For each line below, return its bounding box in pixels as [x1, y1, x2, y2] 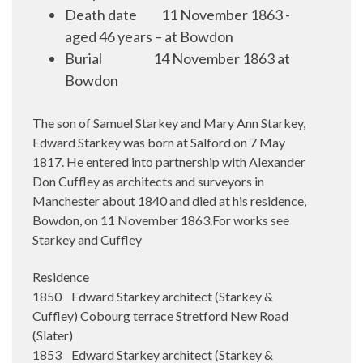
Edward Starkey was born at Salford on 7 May [32, 135, 285, 150]
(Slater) [32, 327, 73, 343]
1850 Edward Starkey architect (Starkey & [32, 288, 273, 304]
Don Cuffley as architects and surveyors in [32, 173, 264, 189]
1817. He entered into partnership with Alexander [32, 154, 305, 169]
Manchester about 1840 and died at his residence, [32, 193, 306, 208]
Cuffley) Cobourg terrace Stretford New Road [32, 308, 288, 323]
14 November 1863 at [153, 49, 290, 67]
